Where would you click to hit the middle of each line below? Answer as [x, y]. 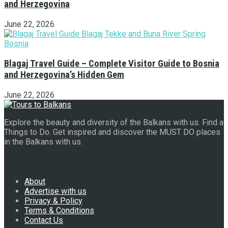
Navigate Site [34, 162]
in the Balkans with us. [43, 141]
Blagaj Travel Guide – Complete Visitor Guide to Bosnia [112, 63]
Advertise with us [55, 191]
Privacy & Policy [53, 201]
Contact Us [44, 220]
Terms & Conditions [59, 210]
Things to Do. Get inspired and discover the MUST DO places [112, 132]
